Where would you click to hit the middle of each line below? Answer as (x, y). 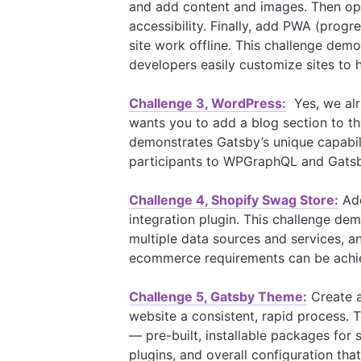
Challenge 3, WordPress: (207, 103)
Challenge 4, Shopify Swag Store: (234, 200)
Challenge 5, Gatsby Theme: (218, 297)
